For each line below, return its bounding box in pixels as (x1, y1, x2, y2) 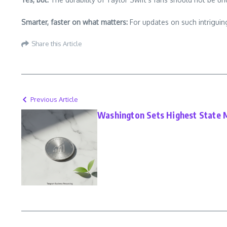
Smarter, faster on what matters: (21, 18, 128, 26)
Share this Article (31, 39, 82, 48)
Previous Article (30, 95, 78, 103)
